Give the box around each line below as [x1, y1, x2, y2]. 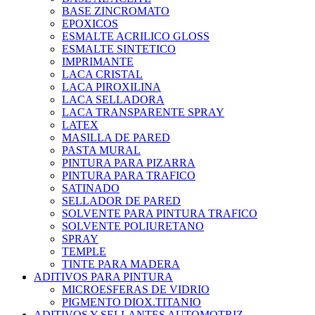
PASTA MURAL [62, 144, 141, 157]
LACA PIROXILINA [62, 81, 161, 94]
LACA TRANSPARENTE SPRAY [62, 106, 224, 119]
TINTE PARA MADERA [62, 258, 180, 271]
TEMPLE [62, 245, 106, 258]
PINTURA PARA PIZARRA [62, 157, 195, 169]
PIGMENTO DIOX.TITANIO [62, 296, 201, 309]
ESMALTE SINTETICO [62, 43, 176, 56]
